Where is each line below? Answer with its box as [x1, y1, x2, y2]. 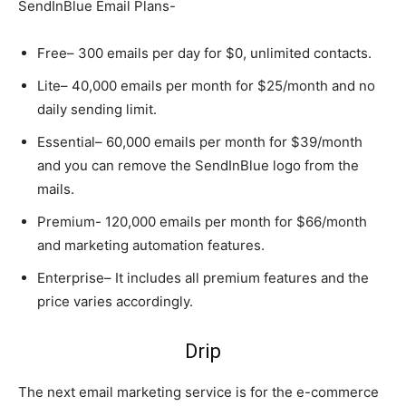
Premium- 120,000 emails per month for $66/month [37, 212, 367, 230]
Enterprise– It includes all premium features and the [37, 268, 369, 286]
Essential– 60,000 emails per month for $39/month [37, 132, 362, 150]
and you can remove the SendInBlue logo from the [37, 156, 359, 174]
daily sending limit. [37, 100, 157, 118]
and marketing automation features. [37, 236, 265, 254]
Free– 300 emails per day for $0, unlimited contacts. [37, 43, 372, 62]
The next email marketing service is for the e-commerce [18, 382, 379, 401]
